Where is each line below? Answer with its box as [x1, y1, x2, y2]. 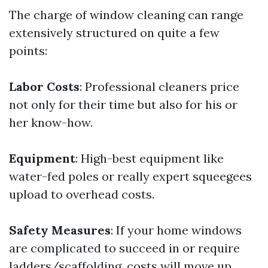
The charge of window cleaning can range [9, 7, 243, 22]
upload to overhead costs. [9, 187, 154, 202]
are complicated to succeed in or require [9, 240, 240, 255]
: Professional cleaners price [80, 79, 239, 94]
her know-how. [9, 115, 93, 130]
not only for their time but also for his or [9, 97, 237, 112]
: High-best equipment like [75, 151, 224, 166]
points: [9, 43, 47, 58]
